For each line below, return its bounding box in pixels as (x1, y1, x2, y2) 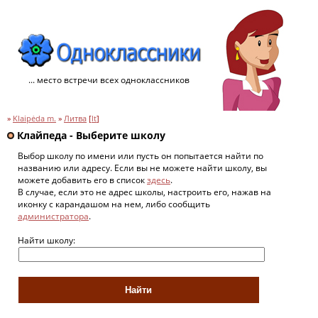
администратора (18, 209, 89, 222)
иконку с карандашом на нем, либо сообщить (18, 197, 210, 210)
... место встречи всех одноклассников (28, 74, 190, 86)
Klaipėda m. (13, 114, 56, 124)
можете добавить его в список (18, 173, 147, 186)
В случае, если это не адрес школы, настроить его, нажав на (18, 185, 271, 198)
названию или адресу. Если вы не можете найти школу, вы (18, 161, 267, 174)
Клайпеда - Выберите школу (14, 128, 165, 142)
